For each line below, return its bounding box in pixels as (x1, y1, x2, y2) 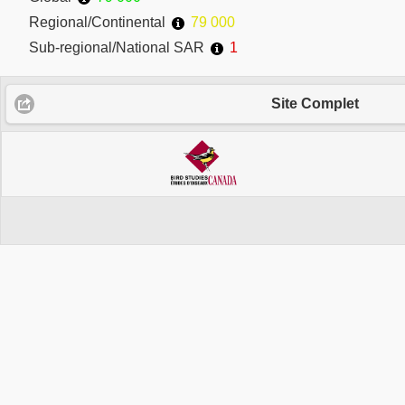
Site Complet (271, 95, 359, 111)
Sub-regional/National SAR (29, 39, 204, 55)
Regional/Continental (29, 14, 165, 30)
